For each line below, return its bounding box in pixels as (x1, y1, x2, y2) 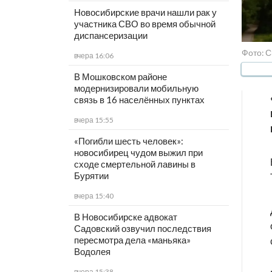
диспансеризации (73, 30, 148, 41)
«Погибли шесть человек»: (73, 135, 183, 147)
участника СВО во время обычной (73, 18, 216, 30)
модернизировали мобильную (73, 83, 199, 94)
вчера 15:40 (73, 191, 114, 201)
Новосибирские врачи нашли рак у (73, 7, 217, 18)
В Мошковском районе (73, 71, 167, 83)
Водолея (73, 246, 110, 257)
